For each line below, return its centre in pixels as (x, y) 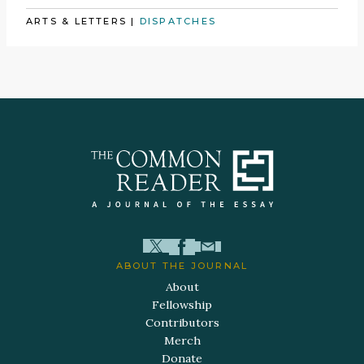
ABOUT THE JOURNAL (182, 265)
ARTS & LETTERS (77, 21)
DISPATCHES (178, 21)
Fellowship (182, 304)
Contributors (182, 322)
